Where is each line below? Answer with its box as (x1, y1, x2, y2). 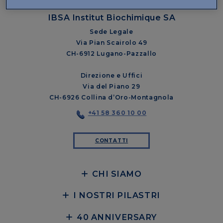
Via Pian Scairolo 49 (76, 39, 147, 47)
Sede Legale (90, 28, 133, 36)
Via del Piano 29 (83, 83, 140, 91)
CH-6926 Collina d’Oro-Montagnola (49, 94, 174, 102)
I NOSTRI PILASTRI (73, 190, 160, 201)
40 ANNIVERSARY (77, 212, 157, 222)
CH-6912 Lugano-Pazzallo (66, 50, 157, 58)
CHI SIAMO (92, 169, 142, 179)
